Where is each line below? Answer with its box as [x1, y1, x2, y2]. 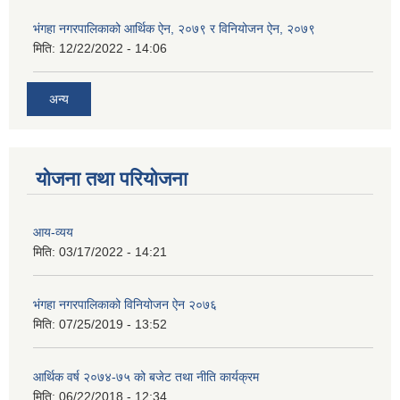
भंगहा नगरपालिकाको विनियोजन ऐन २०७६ [33, 296, 217, 312]
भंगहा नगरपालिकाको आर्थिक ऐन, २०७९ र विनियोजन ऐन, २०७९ [33, 21, 315, 36]
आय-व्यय [33, 224, 73, 239]
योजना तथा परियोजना [36, 167, 187, 190]
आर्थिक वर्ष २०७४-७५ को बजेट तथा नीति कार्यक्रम [33, 369, 259, 384]
